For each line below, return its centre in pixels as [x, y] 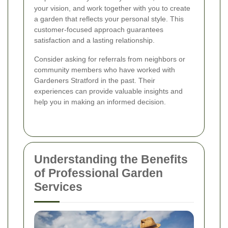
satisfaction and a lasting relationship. [94, 40]
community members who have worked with [105, 69]
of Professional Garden [98, 173]
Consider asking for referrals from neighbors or [110, 59]
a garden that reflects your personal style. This [109, 19]
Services [58, 187]
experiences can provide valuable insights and [108, 91]
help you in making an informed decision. [100, 102]
